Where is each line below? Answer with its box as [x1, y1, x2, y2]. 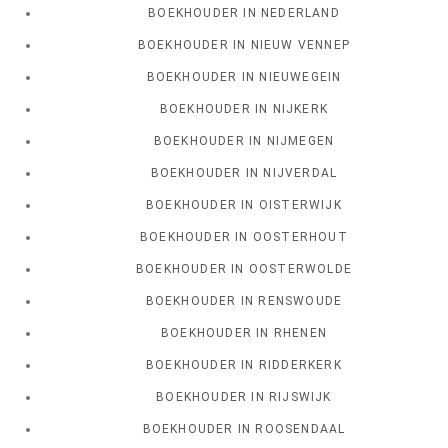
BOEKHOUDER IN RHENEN [161, 326, 327, 341]
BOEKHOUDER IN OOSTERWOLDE [136, 262, 352, 277]
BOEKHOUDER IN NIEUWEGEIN [146, 70, 342, 85]
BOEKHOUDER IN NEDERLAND [148, 6, 340, 21]
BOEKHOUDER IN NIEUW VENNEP [137, 38, 351, 53]
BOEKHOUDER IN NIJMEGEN [153, 134, 335, 149]
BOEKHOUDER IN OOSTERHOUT [140, 230, 348, 245]
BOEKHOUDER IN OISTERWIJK [146, 198, 342, 213]
